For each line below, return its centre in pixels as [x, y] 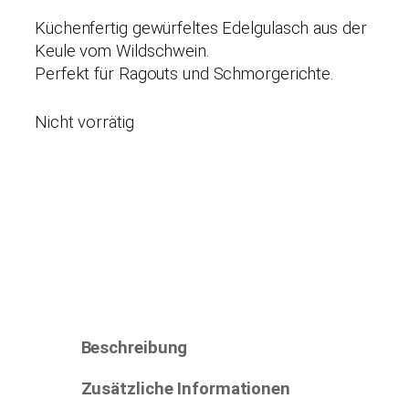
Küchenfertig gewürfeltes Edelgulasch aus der [201, 29]
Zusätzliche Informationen [185, 389]
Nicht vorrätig [84, 123]
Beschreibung [134, 347]
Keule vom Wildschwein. [122, 52]
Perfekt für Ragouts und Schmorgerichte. [185, 74]
